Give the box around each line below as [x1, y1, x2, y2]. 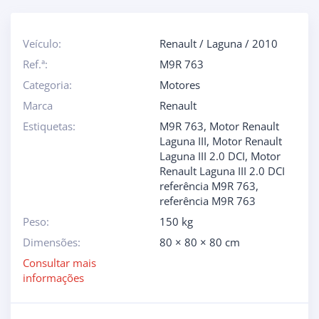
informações [22, 271, 84, 286]
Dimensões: [22, 235, 80, 250]
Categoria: [22, 78, 72, 93]
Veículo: [22, 36, 61, 51]
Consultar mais [22, 256, 96, 271]
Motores [159, 78, 200, 93]
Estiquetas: [22, 119, 75, 134]
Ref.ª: [22, 57, 48, 72]
